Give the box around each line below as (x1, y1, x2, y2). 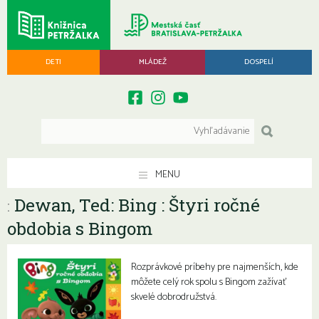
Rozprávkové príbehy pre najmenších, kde (131, 259, 299, 276)
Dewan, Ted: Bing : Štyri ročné (10, 193, 260, 216)
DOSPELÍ (244, 56, 273, 68)
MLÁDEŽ (138, 56, 167, 68)
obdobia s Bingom (7, 216, 153, 240)
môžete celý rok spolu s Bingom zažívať (131, 274, 288, 291)
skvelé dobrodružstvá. (131, 289, 217, 306)
